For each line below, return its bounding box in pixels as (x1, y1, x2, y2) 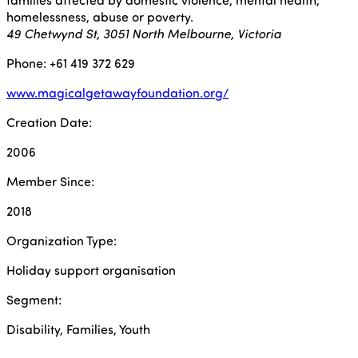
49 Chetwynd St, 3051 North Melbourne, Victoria (6, 25, 281, 42)
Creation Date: (6, 113, 92, 130)
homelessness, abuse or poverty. (6, 8, 193, 25)
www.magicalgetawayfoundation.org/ (6, 84, 229, 101)
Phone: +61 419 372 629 (6, 54, 135, 71)
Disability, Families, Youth (6, 320, 150, 337)
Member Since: (6, 173, 94, 189)
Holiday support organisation (6, 261, 176, 278)
